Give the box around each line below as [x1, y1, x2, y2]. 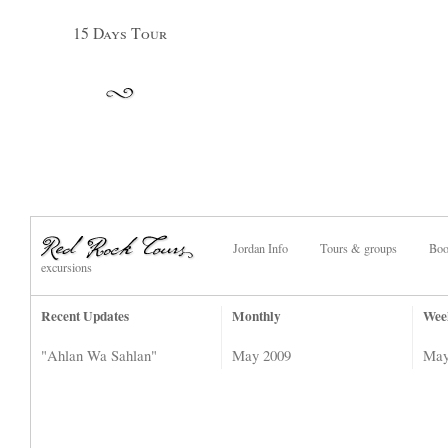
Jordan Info [233, 240, 288, 256]
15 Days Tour [73, 22, 167, 43]
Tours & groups [320, 240, 397, 256]
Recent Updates [41, 306, 129, 326]
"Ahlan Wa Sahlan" [41, 345, 157, 365]
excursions [41, 259, 92, 275]
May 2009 [232, 345, 291, 365]
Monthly [232, 306, 281, 326]
